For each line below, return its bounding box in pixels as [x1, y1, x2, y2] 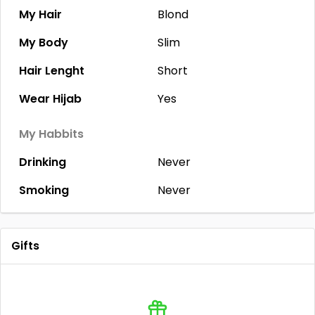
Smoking [19, 182, 69, 198]
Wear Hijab [19, 91, 82, 107]
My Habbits [19, 126, 84, 142]
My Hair [19, 6, 62, 22]
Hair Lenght [19, 63, 84, 79]
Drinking [19, 154, 66, 170]
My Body [19, 34, 68, 51]
